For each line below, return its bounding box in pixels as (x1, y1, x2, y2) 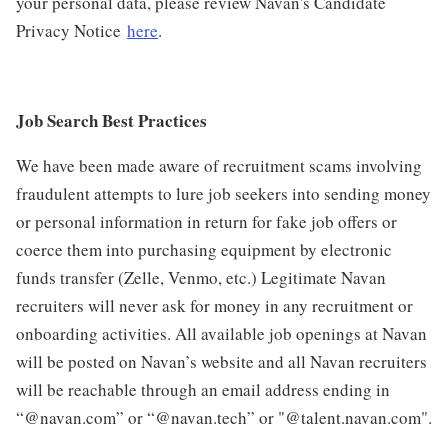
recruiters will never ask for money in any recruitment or (16, 294, 413, 318)
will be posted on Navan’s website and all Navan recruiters (16, 350, 427, 374)
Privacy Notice (16, 19, 127, 43)
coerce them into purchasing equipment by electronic (16, 238, 392, 262)
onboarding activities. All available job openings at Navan (16, 322, 427, 346)
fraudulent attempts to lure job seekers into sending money (16, 182, 431, 206)
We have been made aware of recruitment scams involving (16, 154, 422, 178)
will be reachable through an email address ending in (16, 378, 390, 402)
